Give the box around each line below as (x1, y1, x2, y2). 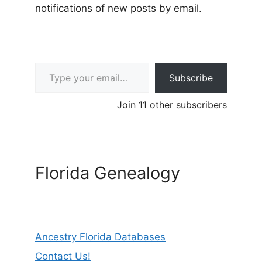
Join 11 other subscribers (117, 98, 227, 111)
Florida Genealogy (35, 162, 180, 183)
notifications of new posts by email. (35, 2, 202, 14)
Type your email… (35, 56, 68, 68)
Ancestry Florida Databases (35, 230, 166, 243)
